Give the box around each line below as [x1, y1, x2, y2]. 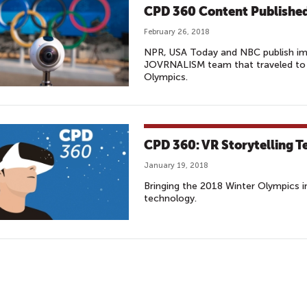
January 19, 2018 [144, 161, 208, 170]
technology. [144, 193, 197, 204]
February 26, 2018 [144, 27, 210, 36]
